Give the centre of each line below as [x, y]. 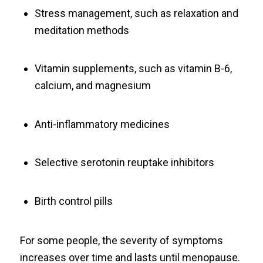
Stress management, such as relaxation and [136, 13]
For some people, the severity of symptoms [121, 241]
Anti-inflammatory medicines [102, 124]
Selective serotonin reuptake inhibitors [124, 163]
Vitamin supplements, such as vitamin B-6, [133, 69]
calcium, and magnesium [92, 86]
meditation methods [82, 30]
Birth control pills [73, 201]
